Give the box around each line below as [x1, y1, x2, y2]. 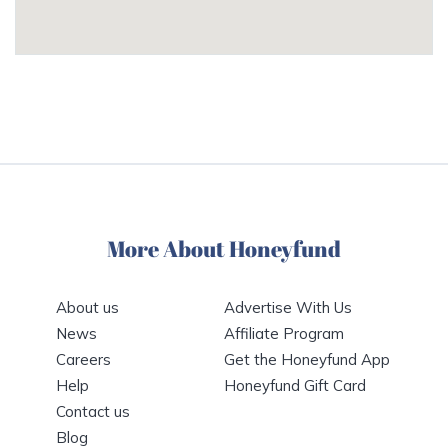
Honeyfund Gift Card [224, 376, 366, 396]
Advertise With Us [224, 298, 352, 318]
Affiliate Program [224, 324, 344, 344]
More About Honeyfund [107, 234, 341, 264]
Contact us [56, 402, 130, 422]
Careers [56, 350, 111, 370]
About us [56, 298, 119, 318]
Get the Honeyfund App [224, 350, 390, 370]
